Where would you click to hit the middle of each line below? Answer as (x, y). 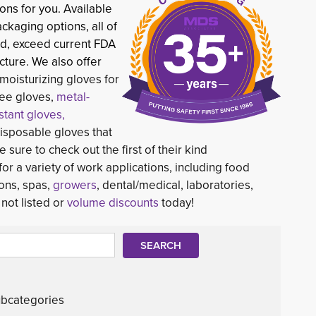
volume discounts (113, 203)
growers (75, 185)
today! (176, 203)
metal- (73, 97)
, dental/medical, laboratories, (175, 185)
